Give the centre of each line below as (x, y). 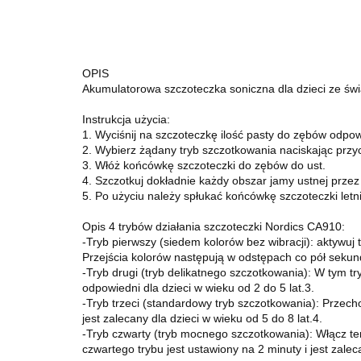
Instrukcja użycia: (126, 119)
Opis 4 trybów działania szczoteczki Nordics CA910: (214, 226)
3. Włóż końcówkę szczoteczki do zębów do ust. (204, 165)
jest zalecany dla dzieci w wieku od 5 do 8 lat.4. (202, 318)
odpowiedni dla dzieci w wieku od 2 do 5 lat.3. (198, 288)
